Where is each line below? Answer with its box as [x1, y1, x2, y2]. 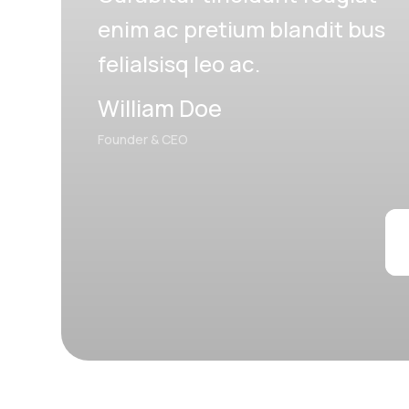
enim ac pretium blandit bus [98, 14, 386, 45]
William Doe [98, 92, 223, 125]
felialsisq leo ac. [98, 48, 261, 79]
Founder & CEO [98, 131, 189, 149]
